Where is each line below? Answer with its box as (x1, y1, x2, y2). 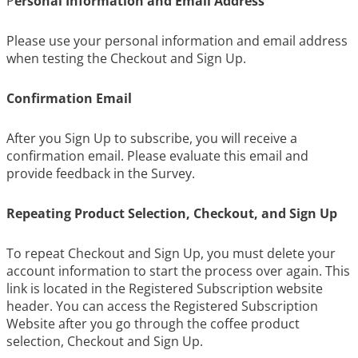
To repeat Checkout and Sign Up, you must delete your (6, 245, 336, 262)
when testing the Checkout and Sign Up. (6, 50, 246, 67)
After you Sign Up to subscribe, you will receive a (6, 129, 297, 147)
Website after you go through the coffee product (6, 315, 300, 332)
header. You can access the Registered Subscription (6, 297, 318, 315)
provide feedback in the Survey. (6, 165, 195, 182)
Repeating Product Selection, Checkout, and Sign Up (6, 205, 337, 222)
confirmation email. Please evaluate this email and (6, 147, 308, 165)
